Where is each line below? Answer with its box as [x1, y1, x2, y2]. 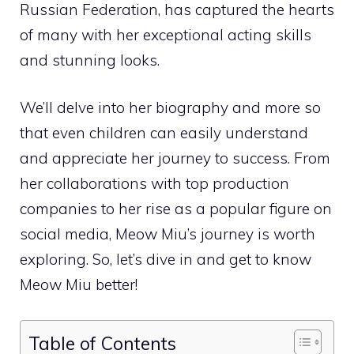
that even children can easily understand [20, 123, 308, 143]
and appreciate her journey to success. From [20, 149, 330, 168]
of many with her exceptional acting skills [20, 24, 311, 44]
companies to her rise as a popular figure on [20, 199, 332, 219]
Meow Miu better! [20, 275, 137, 295]
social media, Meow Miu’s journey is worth [20, 224, 315, 244]
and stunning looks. [20, 50, 160, 70]
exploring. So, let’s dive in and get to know [20, 250, 311, 269]
